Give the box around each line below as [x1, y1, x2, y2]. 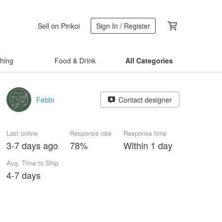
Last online [6, 128, 38, 138]
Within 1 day [123, 139, 172, 152]
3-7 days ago [6, 139, 58, 152]
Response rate [70, 128, 111, 138]
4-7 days [6, 168, 41, 181]
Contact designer [118, 95, 172, 105]
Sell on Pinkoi [38, 20, 80, 31]
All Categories [125, 55, 173, 65]
